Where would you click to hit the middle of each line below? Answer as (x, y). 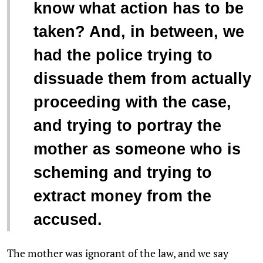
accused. (68, 219)
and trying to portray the (127, 125)
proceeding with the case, (132, 102)
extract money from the (122, 196)
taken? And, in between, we (139, 31)
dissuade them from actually (142, 78)
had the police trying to (123, 55)
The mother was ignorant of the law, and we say (118, 253)
